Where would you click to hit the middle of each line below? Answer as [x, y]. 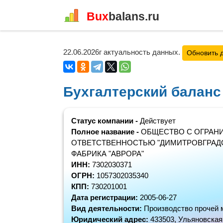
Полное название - [106, 132]
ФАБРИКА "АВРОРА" [108, 154]
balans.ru [134, 16]
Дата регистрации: [106, 197]
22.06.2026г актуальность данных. [123, 52]
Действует [158, 121]
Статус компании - [106, 121]
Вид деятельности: [108, 208]
